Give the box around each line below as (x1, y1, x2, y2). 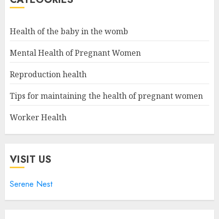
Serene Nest (10, 178, 52, 190)
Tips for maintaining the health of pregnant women (10, 90, 203, 101)
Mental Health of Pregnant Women (10, 47, 141, 58)
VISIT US (10, 152, 51, 167)
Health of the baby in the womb (10, 25, 128, 37)
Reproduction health (10, 68, 87, 80)
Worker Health (10, 111, 66, 123)
